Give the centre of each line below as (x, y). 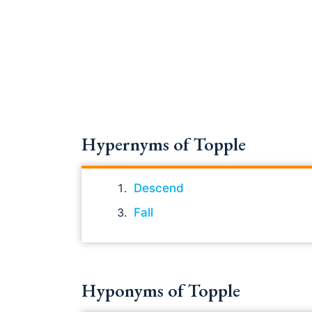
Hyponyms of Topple (161, 290)
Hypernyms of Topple (164, 144)
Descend (159, 188)
